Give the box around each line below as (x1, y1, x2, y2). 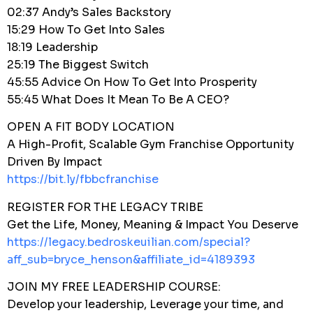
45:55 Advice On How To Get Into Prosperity (7, 74, 257, 89)
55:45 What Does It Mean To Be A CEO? (7, 92, 229, 107)
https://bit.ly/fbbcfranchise (7, 172, 159, 187)
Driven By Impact (7, 154, 102, 170)
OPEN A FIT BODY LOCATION (7, 119, 175, 135)
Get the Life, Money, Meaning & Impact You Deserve (7, 217, 298, 232)
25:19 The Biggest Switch (7, 57, 149, 72)
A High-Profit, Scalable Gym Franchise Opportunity (7, 137, 294, 152)
